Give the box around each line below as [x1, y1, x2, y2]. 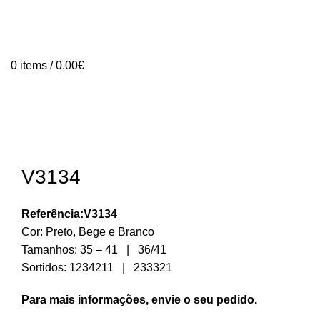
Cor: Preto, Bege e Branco [21, 226, 154, 239]
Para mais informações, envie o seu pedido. [21, 294, 257, 306]
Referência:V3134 [21, 208, 117, 221]
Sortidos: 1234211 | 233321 [21, 261, 172, 274]
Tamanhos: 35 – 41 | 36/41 [21, 244, 166, 256]
